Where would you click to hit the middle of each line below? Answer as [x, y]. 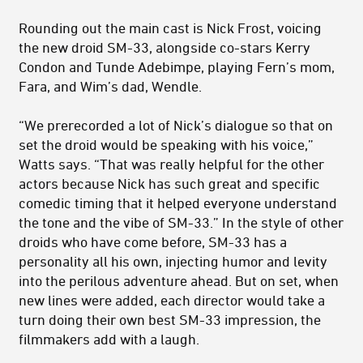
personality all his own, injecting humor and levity [173, 261]
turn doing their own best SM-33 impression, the [170, 319]
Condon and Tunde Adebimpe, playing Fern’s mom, [177, 66]
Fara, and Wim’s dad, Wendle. [110, 85]
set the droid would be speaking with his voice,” [166, 144]
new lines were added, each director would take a [172, 299]
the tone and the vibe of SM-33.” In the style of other [181, 222]
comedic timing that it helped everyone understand [178, 202]
